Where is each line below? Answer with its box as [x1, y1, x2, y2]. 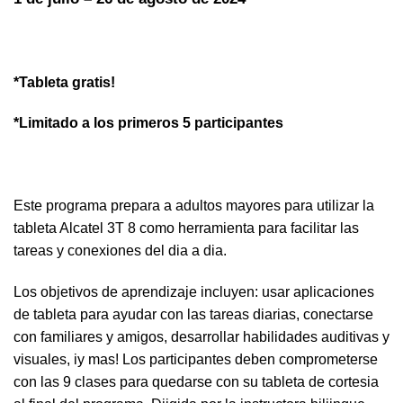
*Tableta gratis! [13, 74, 115, 90]
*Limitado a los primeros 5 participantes [13, 115, 283, 131]
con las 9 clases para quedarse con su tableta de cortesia [13, 373, 379, 390]
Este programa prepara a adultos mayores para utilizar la [13, 198, 374, 214]
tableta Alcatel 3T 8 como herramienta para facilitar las [13, 220, 359, 237]
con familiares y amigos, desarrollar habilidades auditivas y [13, 328, 390, 345]
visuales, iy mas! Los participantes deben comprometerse [13, 351, 378, 367]
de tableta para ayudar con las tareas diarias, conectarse [13, 306, 373, 322]
